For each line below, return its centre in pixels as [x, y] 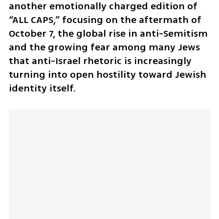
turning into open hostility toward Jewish [107, 74]
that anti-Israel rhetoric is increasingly [100, 61]
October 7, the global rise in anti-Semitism [108, 33]
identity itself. [43, 88]
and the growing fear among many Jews [104, 47]
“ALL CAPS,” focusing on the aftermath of [105, 20]
